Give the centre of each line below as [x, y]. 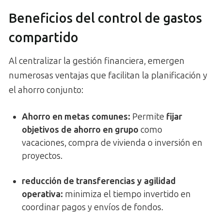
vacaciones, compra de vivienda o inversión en [112, 143]
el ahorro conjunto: [46, 90]
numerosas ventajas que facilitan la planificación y [108, 76]
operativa [41, 194]
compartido [44, 38]
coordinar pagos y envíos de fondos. [93, 208]
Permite [148, 117]
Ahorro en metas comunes [75, 117]
